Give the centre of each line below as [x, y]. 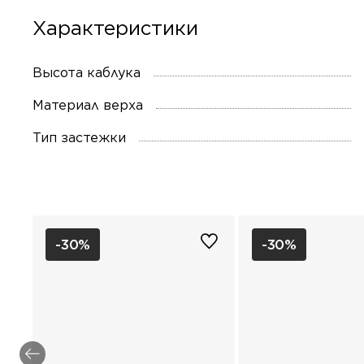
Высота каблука [87, 73]
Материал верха [88, 106]
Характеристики [115, 28]
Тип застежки [79, 138]
